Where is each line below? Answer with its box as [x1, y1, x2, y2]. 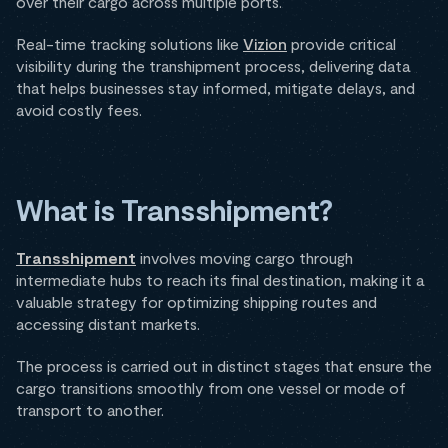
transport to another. [16, 400, 164, 419]
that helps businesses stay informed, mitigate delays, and [16, 78, 415, 97]
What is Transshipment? [16, 191, 332, 227]
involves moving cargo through [136, 248, 353, 267]
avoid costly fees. [16, 100, 142, 119]
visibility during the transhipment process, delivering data [16, 56, 410, 75]
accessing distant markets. [16, 314, 204, 333]
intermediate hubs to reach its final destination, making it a [16, 270, 424, 289]
